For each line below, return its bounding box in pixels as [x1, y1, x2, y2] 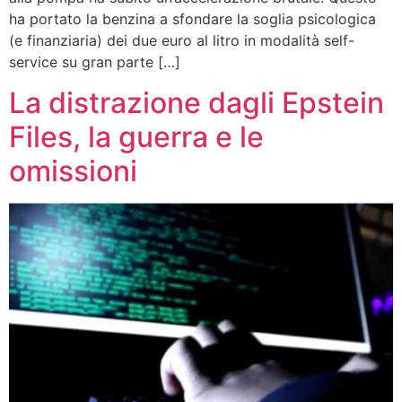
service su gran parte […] [9, 53, 180, 72]
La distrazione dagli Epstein [9, 84, 384, 120]
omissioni [9, 153, 137, 188]
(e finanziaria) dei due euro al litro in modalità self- [9, 31, 354, 50]
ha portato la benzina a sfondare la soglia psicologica [9, 10, 376, 29]
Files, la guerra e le [9, 118, 264, 154]
